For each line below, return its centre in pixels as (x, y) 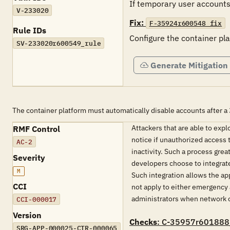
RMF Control (36, 129)
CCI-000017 (36, 199)
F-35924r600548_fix (186, 23)
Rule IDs (30, 30)
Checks (143, 222)
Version (27, 215)
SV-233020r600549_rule (59, 43)
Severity (29, 158)
